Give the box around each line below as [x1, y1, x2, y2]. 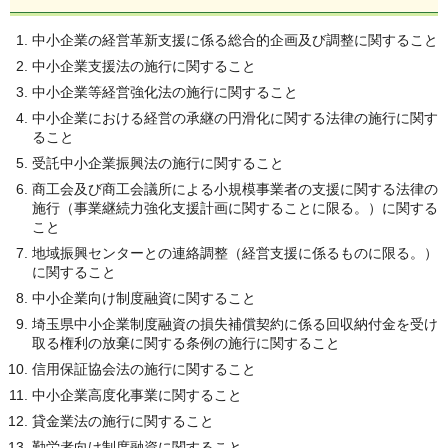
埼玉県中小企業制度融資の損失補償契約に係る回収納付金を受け [32, 315, 438, 332]
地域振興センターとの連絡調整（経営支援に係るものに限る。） [32, 244, 438, 261]
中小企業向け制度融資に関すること [32, 289, 256, 306]
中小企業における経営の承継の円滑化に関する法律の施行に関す [32, 109, 438, 126]
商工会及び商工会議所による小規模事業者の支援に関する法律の [32, 180, 438, 197]
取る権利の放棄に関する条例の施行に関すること [32, 334, 340, 351]
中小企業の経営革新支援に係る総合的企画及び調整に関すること [32, 31, 438, 48]
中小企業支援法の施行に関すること [32, 57, 256, 74]
